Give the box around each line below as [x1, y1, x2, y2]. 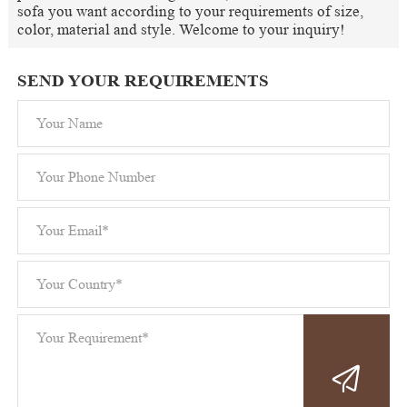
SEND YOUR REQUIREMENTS [16, 71, 269, 91]
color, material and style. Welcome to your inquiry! [16, 21, 345, 39]
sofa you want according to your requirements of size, [16, 3, 363, 21]
